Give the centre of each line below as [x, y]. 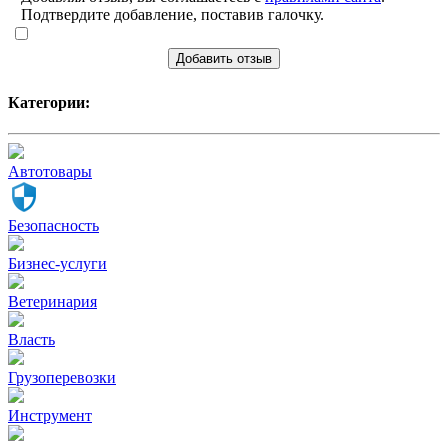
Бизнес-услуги [57, 263]
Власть [31, 339]
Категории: [49, 102]
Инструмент [50, 415]
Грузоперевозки [62, 377]
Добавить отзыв [224, 59]
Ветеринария [52, 301]
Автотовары [50, 171]
